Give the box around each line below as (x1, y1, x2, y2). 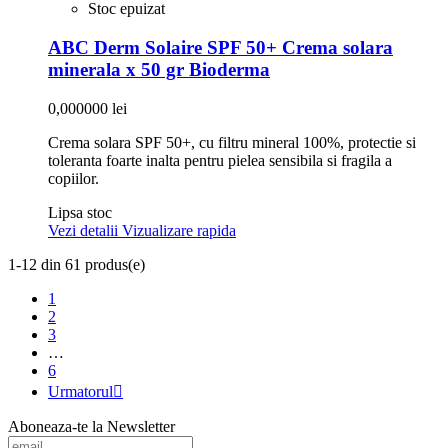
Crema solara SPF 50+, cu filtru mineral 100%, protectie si (48, 133, 416, 151)
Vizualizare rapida (122, 221, 236, 239)
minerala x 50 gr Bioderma (48, 59, 270, 81)
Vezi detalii (48, 221, 122, 239)
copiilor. (48, 169, 99, 187)
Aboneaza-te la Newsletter (8, 417, 175, 435)
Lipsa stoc (48, 203, 112, 221)
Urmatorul (48, 382, 113, 400)
